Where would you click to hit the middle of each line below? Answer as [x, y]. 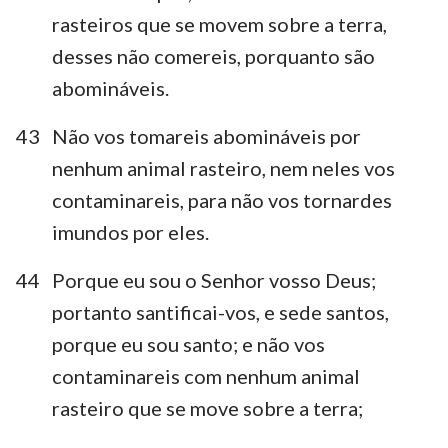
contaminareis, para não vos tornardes [222, 199]
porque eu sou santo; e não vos [188, 343]
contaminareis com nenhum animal [206, 375]
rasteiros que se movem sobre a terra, [219, 23]
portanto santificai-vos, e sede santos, [220, 311]
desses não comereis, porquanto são [213, 55]
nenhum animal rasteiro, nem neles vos [223, 167]
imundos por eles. [130, 231]
